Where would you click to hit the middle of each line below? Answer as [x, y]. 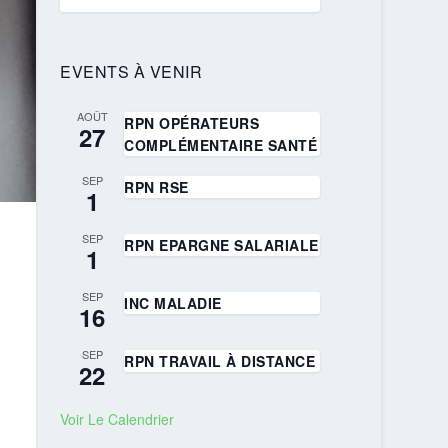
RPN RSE [156, 187]
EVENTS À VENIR [131, 71]
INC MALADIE [173, 303]
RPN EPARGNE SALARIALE [221, 245]
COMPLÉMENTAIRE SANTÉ [221, 145]
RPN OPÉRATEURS [192, 123]
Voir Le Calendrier [117, 419]
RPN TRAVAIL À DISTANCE [220, 361]
